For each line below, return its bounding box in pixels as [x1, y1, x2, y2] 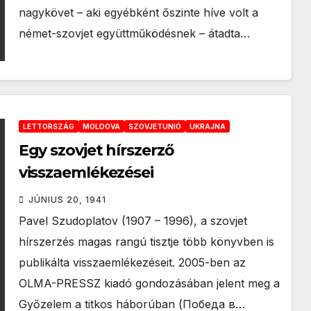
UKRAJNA [189, 122, 226, 131]
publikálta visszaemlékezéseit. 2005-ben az [18, 255, 246, 269]
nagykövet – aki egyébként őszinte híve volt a [18, 6, 258, 19]
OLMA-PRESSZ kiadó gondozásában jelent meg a [18, 276, 280, 290]
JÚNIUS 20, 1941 [28, 194, 106, 205]
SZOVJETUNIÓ [128, 122, 181, 131]
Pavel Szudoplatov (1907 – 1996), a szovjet [18, 214, 247, 228]
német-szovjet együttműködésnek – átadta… [18, 26, 250, 40]
